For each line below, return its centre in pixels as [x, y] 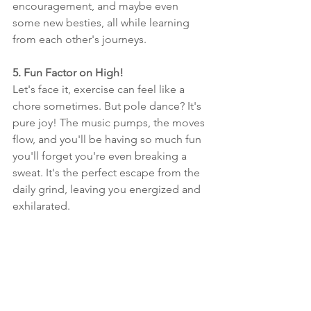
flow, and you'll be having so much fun [108, 139]
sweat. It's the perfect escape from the [108, 172]
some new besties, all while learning [102, 22]
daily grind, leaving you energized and [108, 189]
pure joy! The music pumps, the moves [110, 122]
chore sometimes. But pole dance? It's [108, 106]
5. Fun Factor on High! [68, 72]
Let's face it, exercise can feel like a [100, 89]
